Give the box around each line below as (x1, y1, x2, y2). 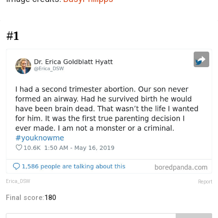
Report (198, 179, 212, 184)
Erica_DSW (6, 178, 30, 184)
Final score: (6, 193, 44, 201)
